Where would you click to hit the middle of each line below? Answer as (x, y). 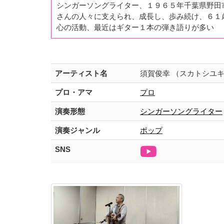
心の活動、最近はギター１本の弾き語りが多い (135, 27)
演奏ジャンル (77, 130)
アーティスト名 (81, 73)
